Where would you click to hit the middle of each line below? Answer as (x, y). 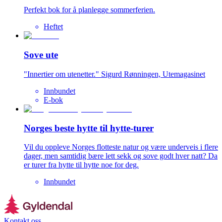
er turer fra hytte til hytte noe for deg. (81, 165)
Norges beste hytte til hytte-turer (89, 128)
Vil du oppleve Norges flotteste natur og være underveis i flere (121, 147)
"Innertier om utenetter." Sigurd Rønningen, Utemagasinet (114, 74)
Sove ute (41, 55)
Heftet (53, 27)
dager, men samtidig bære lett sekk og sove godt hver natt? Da (121, 156)
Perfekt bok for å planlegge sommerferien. (89, 10)
